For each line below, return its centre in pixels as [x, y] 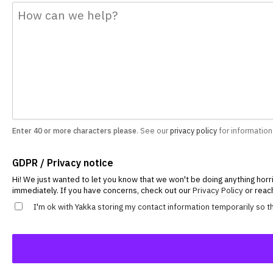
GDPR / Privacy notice [63, 162]
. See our [153, 130]
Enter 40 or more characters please [74, 130]
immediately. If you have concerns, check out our [102, 190]
